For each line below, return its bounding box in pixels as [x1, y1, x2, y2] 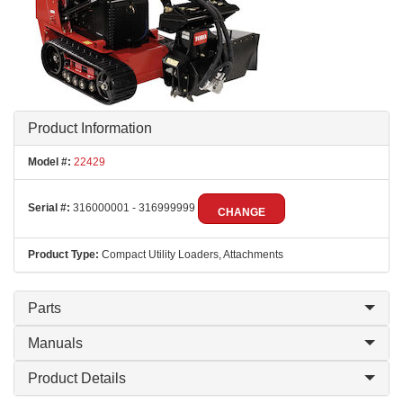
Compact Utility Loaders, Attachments [99, 248, 283, 261]
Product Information [28, 121, 152, 136]
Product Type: [28, 248, 99, 261]
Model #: [28, 156, 71, 168]
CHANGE [218, 206, 265, 219]
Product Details [28, 371, 126, 386]
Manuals [28, 336, 83, 351]
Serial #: [28, 201, 70, 215]
